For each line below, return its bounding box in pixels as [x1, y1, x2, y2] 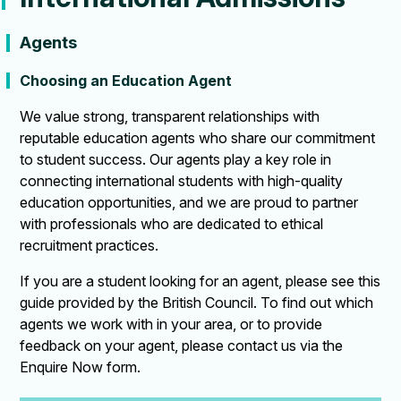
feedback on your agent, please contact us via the [20, 337, 344, 355]
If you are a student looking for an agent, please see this [20, 272, 381, 291]
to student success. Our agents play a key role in [20, 150, 332, 169]
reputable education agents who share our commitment [20, 129, 376, 148]
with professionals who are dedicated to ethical [20, 215, 324, 234]
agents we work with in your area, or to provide [20, 315, 323, 334]
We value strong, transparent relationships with [20, 107, 320, 126]
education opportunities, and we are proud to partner [20, 193, 359, 212]
